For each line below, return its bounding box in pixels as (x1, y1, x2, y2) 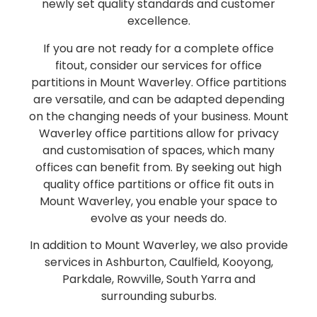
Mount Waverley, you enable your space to (40, 192, 277, 209)
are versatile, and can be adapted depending (33, 91, 284, 108)
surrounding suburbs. (100, 288, 217, 305)
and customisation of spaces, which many (42, 142, 275, 158)
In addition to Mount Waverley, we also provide (29, 237, 288, 254)
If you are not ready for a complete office (43, 40, 274, 57)
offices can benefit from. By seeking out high (35, 158, 282, 175)
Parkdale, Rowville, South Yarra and (62, 271, 255, 288)
